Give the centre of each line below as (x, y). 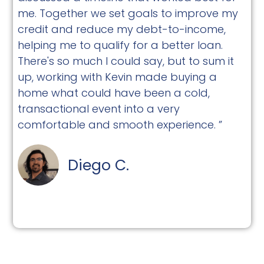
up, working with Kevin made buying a (118, 77)
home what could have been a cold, (114, 93)
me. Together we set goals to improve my (128, 13)
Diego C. (99, 165)
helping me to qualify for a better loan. (121, 45)
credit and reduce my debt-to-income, (122, 29)
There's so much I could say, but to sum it (126, 61)
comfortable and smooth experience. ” (120, 124)
